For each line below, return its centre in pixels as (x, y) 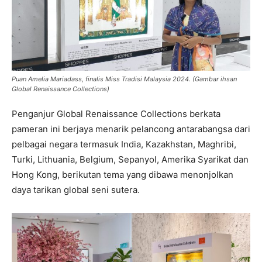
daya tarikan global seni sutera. (76, 189)
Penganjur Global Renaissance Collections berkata (116, 113)
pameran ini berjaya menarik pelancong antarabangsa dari (131, 129)
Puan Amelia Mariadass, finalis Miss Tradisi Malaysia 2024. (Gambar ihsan (124, 79)
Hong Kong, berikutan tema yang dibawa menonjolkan (123, 174)
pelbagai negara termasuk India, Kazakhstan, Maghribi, (124, 144)
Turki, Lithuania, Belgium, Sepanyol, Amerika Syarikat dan (130, 159)
